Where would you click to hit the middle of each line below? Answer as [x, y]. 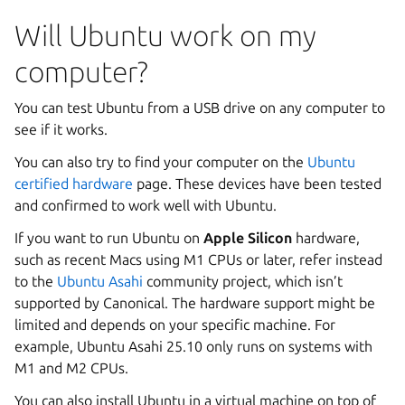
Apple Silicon [248, 238]
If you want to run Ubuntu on [109, 238]
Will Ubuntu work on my [165, 35]
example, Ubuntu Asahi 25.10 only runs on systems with [193, 346]
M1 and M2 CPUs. [71, 368]
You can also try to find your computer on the [161, 162]
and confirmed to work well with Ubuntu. [146, 205]
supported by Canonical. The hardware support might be [195, 303]
